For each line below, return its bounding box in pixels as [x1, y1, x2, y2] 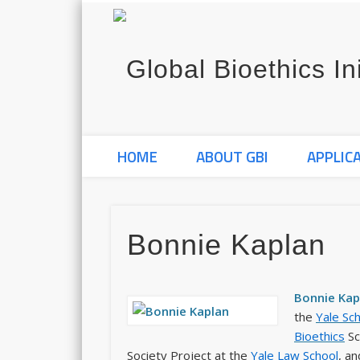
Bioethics [294, 328, 346, 345]
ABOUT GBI [196, 145, 268, 168]
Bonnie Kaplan [127, 228, 326, 262]
